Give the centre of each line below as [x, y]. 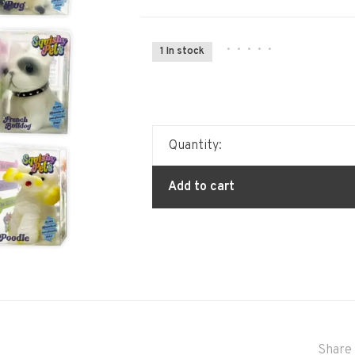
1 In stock [182, 52]
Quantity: [195, 146]
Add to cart [201, 187]
